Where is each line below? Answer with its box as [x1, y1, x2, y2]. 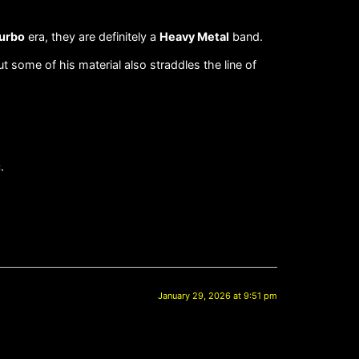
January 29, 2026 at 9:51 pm [158, 290, 277, 302]
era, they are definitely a [25, 29, 159, 43]
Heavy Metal [159, 29, 229, 43]
